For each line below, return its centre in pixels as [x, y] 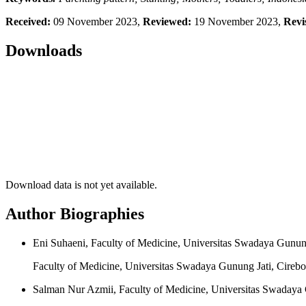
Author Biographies [75, 213]
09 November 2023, [98, 22]
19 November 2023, [239, 22]
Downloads [44, 51]
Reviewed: [168, 22]
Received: [29, 22]
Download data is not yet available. [81, 184]
